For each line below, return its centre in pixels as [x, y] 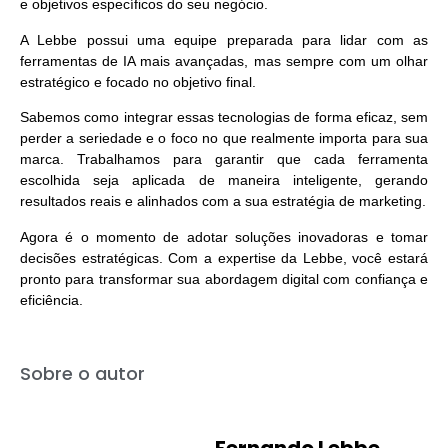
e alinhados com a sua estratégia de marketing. [275, 201]
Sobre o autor [82, 373]
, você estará [385, 257]
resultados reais [72, 201]
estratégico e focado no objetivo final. [140, 81]
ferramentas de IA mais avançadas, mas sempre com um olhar [224, 60]
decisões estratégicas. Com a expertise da [161, 257]
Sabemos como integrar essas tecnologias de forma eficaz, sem [224, 117]
